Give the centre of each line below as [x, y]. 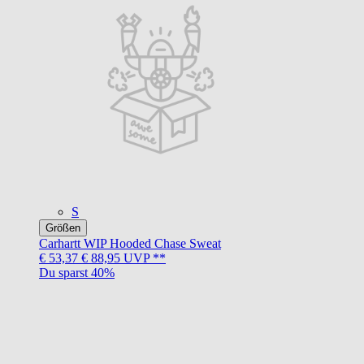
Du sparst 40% [77, 272]
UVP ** [143, 258]
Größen [63, 227]
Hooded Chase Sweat [165, 243]
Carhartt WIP [73, 243]
